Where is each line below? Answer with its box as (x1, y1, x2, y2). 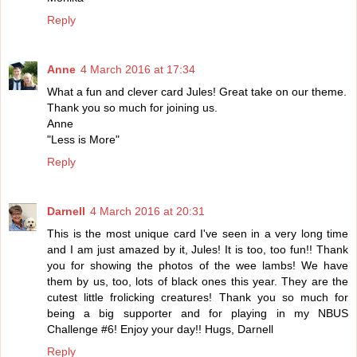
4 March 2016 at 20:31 (90, 205, 205, 218)
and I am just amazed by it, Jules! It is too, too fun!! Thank (47, 243, 348, 257)
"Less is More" (47, 133, 120, 147)
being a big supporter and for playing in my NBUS (47, 307, 348, 320)
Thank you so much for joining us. (47, 101, 218, 115)
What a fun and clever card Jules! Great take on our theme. (47, 85, 347, 99)
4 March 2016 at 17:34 (80, 63, 195, 76)
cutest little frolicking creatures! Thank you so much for (47, 291, 348, 304)
